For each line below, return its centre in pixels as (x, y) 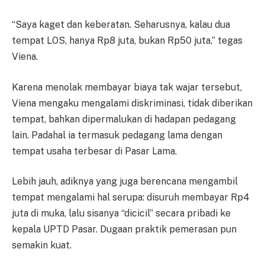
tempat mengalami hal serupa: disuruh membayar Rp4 (131, 198)
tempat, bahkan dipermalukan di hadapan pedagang (124, 119)
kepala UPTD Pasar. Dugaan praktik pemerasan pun (124, 230)
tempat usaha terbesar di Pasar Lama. (94, 151)
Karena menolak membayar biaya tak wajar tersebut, (127, 87)
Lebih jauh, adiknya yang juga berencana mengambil (125, 182)
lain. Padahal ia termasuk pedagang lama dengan (117, 135)
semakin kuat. (42, 245)
